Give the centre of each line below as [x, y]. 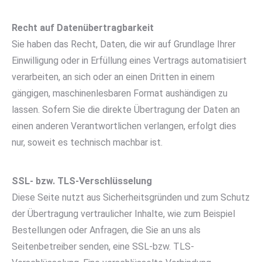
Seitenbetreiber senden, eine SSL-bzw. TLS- [103, 247]
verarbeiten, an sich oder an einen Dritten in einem [113, 77]
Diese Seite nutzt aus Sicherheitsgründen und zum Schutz [131, 197]
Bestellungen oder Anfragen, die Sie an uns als [106, 230]
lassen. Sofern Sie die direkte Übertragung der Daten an [126, 110]
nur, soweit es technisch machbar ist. [87, 142]
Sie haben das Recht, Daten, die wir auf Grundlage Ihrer [124, 44]
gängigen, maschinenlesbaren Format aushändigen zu [120, 93]
